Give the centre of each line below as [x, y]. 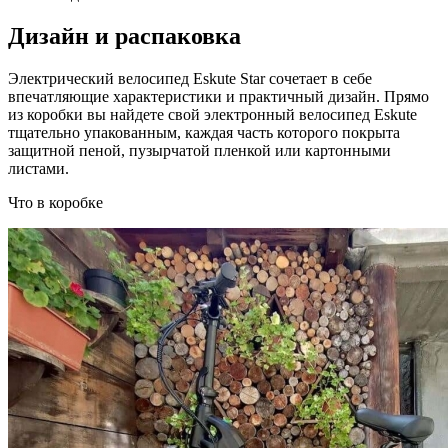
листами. [38, 168]
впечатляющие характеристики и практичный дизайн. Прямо [218, 96]
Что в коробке [55, 202]
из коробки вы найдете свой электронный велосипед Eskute [212, 114]
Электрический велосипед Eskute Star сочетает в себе [190, 78]
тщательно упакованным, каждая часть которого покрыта [204, 132]
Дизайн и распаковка [124, 35]
